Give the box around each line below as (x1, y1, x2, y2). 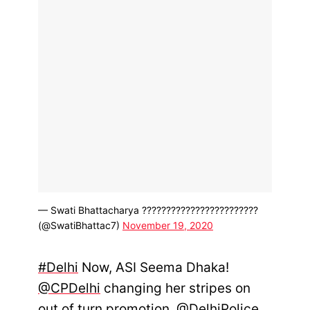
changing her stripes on (100, 280, 250, 296)
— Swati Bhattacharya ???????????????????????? (38, 204, 258, 217)
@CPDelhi (38, 280, 100, 296)
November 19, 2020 (122, 219, 213, 232)
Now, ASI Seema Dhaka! (78, 259, 229, 275)
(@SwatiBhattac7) (38, 219, 122, 232)
